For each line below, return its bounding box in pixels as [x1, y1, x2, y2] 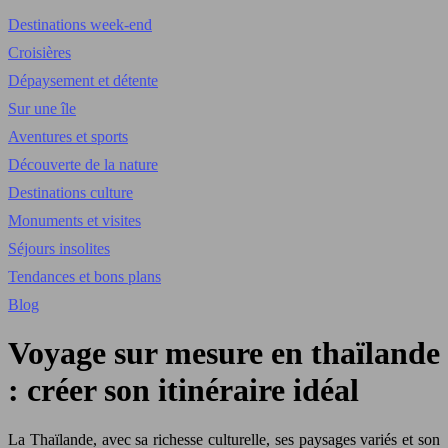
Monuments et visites [8, 212, 141, 229]
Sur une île [8, 100, 76, 117]
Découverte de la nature [8, 156, 158, 173]
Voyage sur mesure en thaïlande [8, 335, 440, 372]
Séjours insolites [8, 240, 110, 257]
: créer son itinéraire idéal [8, 372, 359, 409]
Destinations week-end [8, 16, 152, 33]
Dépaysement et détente [8, 72, 158, 89]
